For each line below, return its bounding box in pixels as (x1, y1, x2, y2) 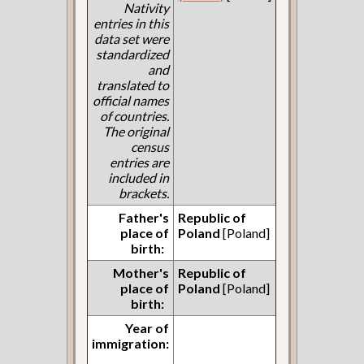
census (131, 138, 170, 154)
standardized (96, 45, 170, 62)
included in (108, 169, 170, 185)
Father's (119, 209, 170, 225)
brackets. (119, 184, 170, 201)
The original (103, 123, 170, 139)
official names (93, 92, 170, 108)
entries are (110, 154, 170, 170)
